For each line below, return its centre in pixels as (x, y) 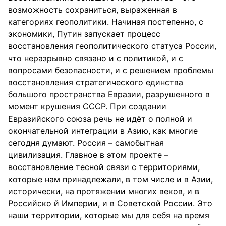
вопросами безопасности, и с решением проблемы (111, 70)
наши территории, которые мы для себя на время (109, 215)
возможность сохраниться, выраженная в (93, 10)
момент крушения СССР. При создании (87, 106)
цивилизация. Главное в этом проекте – (88, 155)
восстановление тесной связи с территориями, (104, 167)
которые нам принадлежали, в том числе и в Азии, (110, 179)
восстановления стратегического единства (96, 82)
